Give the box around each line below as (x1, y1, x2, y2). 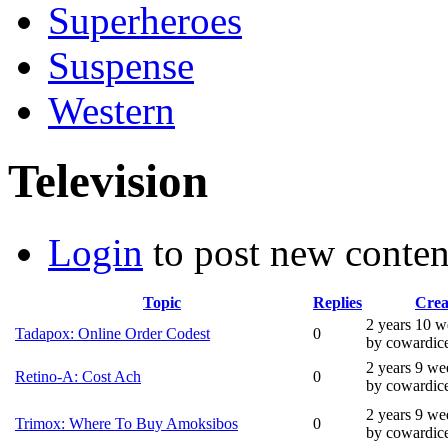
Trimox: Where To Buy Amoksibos (15, 414, 238, 432)
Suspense (48, 43, 194, 87)
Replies (313, 293, 362, 311)
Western (48, 88, 175, 132)
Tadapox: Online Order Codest (15, 324, 210, 342)
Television (8, 155, 208, 208)
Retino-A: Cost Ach (15, 367, 141, 385)
